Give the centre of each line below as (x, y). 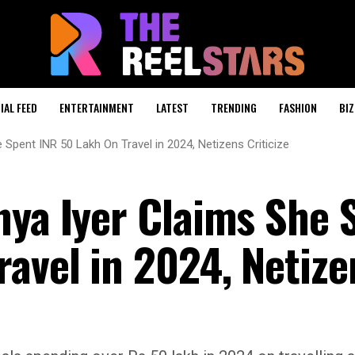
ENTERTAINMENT (97, 107)
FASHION (298, 107)
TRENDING (234, 107)
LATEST (172, 107)
